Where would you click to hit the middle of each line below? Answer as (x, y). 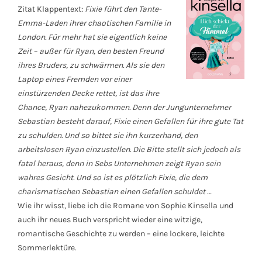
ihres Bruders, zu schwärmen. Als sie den (91, 65)
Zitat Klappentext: (51, 9)
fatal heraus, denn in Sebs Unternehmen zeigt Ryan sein (119, 164)
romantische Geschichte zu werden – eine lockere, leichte (121, 234)
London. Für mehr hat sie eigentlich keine (92, 37)
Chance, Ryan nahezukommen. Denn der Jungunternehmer (124, 108)
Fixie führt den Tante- (123, 9)
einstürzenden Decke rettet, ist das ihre (88, 94)
